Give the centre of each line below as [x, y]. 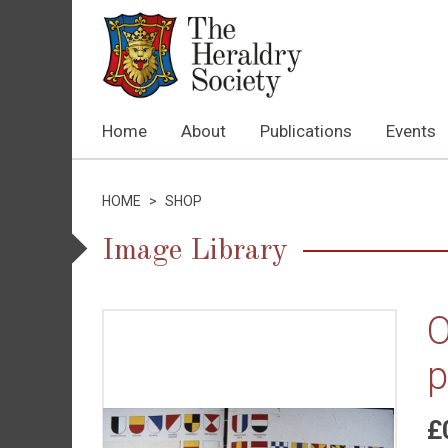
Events [411, 131]
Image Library [195, 251]
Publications [306, 131]
